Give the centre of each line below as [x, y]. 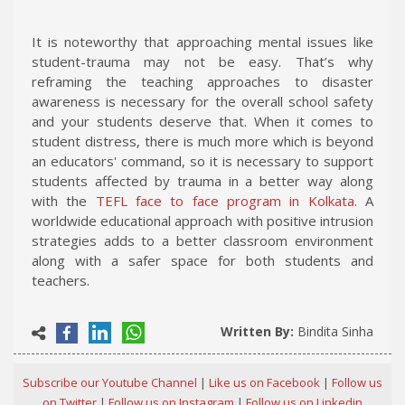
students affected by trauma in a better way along [202, 180]
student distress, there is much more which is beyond [202, 141]
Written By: [259, 331]
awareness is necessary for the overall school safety [202, 101]
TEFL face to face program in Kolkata [225, 200]
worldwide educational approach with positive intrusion [202, 220]
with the [64, 200]
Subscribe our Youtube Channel [110, 382]
